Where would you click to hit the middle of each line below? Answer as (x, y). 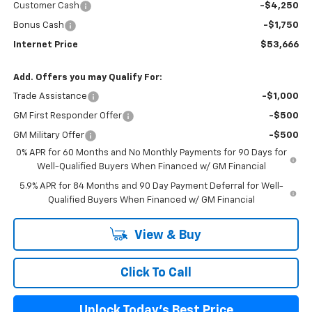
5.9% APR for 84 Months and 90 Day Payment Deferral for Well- (151, 186)
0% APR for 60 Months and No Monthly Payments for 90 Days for (152, 153)
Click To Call (156, 273)
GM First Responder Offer (67, 116)
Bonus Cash (38, 25)
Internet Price (45, 45)
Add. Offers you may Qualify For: (87, 77)
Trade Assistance (50, 96)
